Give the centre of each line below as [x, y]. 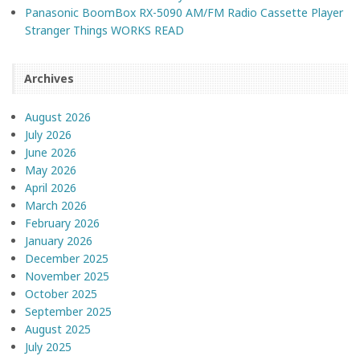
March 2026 [56, 206]
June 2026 [51, 153]
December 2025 [67, 259]
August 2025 [58, 329]
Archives [49, 78]
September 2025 [68, 312]
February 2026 [62, 223]
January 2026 [59, 241]
